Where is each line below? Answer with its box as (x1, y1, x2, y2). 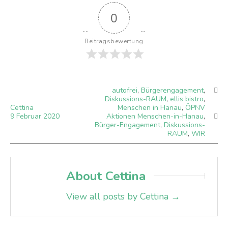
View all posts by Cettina (66, 190, 171, 203)
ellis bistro (170, 94, 204, 104)
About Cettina (66, 167, 146, 184)
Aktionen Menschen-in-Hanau (106, 111, 204, 121)
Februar (16, 111, 43, 121)
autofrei (112, 85, 137, 95)
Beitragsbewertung (84, 37, 144, 45)
